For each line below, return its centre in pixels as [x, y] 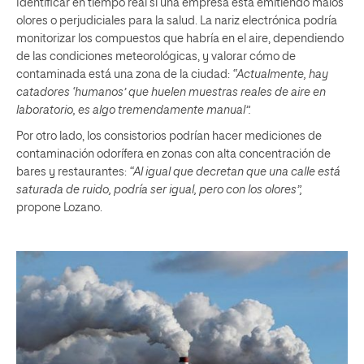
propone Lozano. [59, 208]
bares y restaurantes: [73, 173]
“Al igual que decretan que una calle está [235, 173]
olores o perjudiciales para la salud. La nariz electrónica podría [177, 22]
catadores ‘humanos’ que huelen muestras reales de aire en [171, 93]
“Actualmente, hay [280, 75]
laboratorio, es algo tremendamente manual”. [134, 111]
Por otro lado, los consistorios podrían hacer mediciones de [169, 137]
